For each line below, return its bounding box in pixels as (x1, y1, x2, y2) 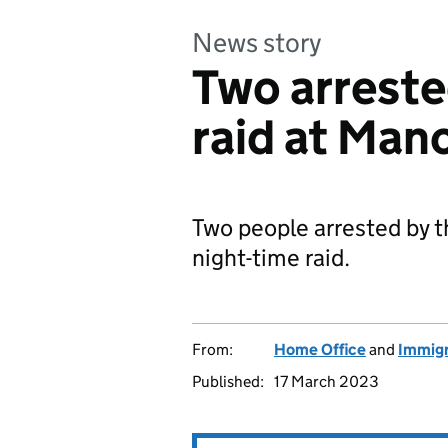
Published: (192, 372, 264, 391)
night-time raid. (192, 243, 350, 272)
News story (192, 26, 322, 59)
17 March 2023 (274, 372, 379, 391)
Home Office (274, 340, 366, 359)
